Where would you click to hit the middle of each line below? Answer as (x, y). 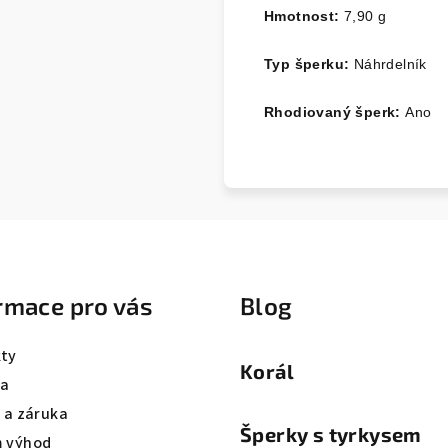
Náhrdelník (390, 63)
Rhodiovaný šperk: (335, 111)
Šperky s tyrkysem (331, 433)
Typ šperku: (309, 63)
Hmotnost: (302, 15)
